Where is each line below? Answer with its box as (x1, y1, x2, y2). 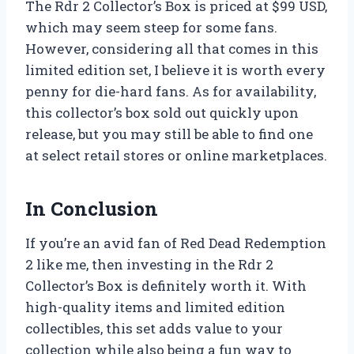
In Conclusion (25, 196, 158, 222)
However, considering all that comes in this (25, 40, 318, 58)
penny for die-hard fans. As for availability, (25, 82, 316, 101)
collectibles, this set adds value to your (25, 319, 283, 338)
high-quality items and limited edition (25, 298, 285, 317)
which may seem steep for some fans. (25, 18, 277, 37)
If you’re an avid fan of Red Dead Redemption (25, 234, 326, 253)
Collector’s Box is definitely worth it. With (25, 277, 307, 296)
